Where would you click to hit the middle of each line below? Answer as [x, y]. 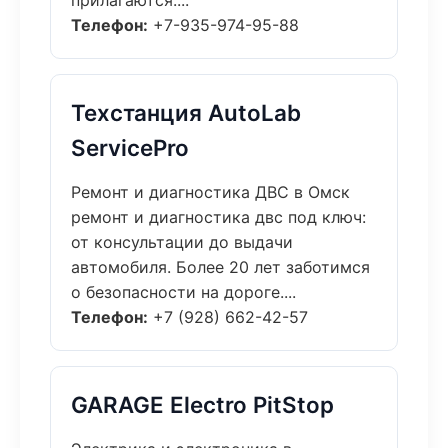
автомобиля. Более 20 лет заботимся [220, 267]
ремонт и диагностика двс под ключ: [218, 217]
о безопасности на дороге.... [183, 292]
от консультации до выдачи [182, 242]
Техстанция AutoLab [186, 112]
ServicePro [130, 147]
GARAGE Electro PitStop [202, 404]
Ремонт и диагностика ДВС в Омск [210, 192]
